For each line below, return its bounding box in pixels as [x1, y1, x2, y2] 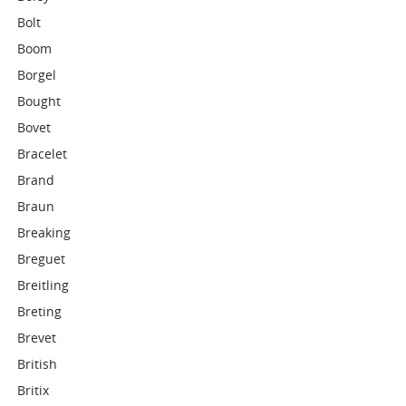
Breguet [17, 250, 66, 267]
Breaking [17, 224, 72, 241]
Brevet [17, 329, 57, 346]
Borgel [17, 66, 57, 83]
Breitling [17, 276, 70, 294]
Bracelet [17, 145, 68, 162]
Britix [17, 382, 50, 399]
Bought [17, 92, 62, 110]
